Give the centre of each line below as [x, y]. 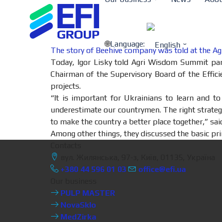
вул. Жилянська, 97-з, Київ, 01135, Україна [137, 157]
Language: [128, 44]
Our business [74, 181]
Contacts [66, 145]
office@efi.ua [162, 169]
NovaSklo [77, 205]
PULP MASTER [87, 193]
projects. [66, 86]
